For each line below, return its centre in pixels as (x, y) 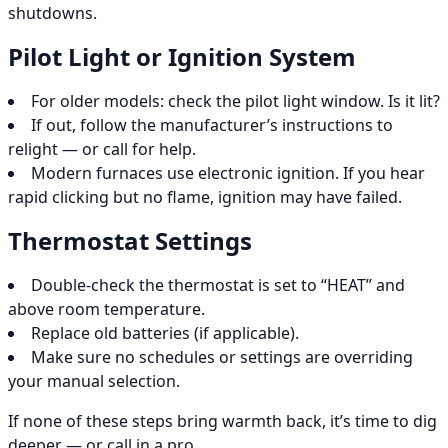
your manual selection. (94, 381)
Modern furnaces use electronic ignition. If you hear (228, 173)
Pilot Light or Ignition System (182, 57)
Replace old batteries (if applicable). (165, 333)
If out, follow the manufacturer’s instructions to (212, 125)
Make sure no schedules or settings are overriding (222, 357)
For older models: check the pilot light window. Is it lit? (235, 101)
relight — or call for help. (102, 149)
